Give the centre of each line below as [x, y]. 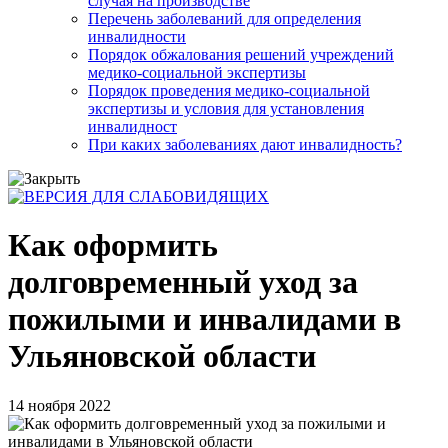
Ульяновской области [162, 356]
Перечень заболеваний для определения [224, 18]
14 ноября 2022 [59, 405]
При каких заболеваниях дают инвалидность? [245, 144]
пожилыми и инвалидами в [204, 319]
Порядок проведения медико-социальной [229, 90]
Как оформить [113, 245]
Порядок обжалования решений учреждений [241, 54]
